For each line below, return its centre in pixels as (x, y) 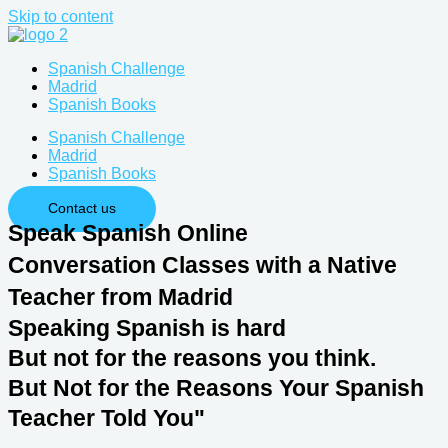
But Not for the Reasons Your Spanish (216, 387)
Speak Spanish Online (128, 232)
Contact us (82, 208)
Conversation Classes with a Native (202, 264)
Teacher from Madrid (120, 296)
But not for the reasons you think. (192, 357)
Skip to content (60, 16)
